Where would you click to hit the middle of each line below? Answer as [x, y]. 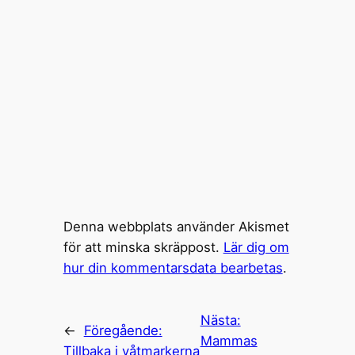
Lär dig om [256, 248]
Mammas [229, 340]
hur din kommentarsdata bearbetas [173, 268]
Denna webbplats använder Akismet [176, 227]
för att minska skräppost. [143, 248]
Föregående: [123, 330]
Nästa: [220, 320]
